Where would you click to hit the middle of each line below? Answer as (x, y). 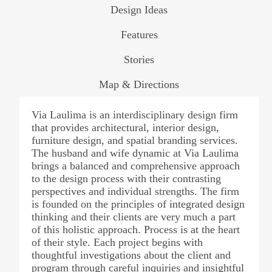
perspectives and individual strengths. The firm (135, 191)
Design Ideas (139, 10)
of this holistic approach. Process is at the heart (135, 229)
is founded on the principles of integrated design (138, 204)
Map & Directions (139, 84)
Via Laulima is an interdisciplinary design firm (134, 115)
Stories (139, 59)
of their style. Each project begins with (117, 242)
